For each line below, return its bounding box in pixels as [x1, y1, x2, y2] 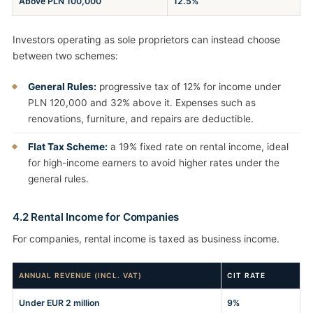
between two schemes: [13, 50, 118, 62]
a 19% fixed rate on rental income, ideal [108, 141, 289, 153]
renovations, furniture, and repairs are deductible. [28, 113, 254, 125]
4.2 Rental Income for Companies [13, 210, 180, 224]
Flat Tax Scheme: [28, 141, 108, 153]
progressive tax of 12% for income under [96, 81, 281, 93]
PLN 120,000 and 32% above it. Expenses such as [28, 97, 256, 109]
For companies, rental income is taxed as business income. [13, 233, 279, 245]
